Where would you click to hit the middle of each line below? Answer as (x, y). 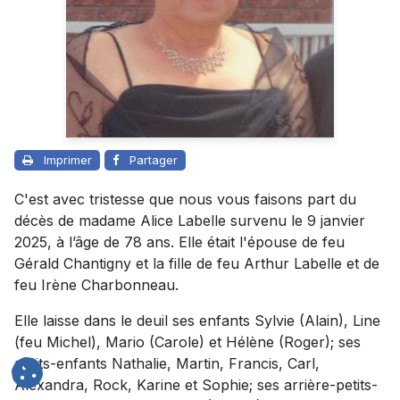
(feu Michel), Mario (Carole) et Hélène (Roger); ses (187, 342)
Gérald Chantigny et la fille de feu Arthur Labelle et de (197, 264)
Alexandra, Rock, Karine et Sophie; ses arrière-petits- (196, 385)
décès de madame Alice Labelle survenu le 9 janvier (190, 221)
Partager (154, 160)
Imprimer (68, 160)
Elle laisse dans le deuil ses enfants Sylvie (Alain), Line (197, 321)
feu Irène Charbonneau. (96, 285)
